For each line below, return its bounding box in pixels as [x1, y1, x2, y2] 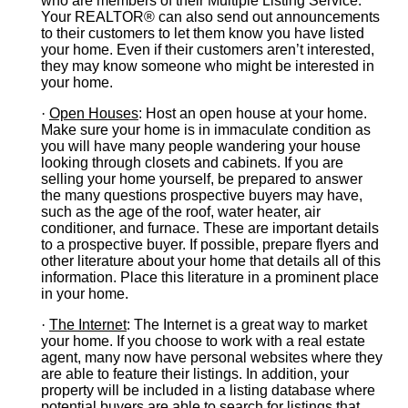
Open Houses [49, 106, 138, 121]
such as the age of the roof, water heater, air [41, 204, 321, 219]
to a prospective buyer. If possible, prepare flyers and [41, 237, 379, 252]
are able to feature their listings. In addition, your [41, 366, 349, 382]
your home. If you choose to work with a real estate [41, 333, 365, 349]
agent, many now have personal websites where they [41, 350, 382, 365]
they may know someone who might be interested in [41, 58, 374, 74]
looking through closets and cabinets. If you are [41, 155, 343, 170]
